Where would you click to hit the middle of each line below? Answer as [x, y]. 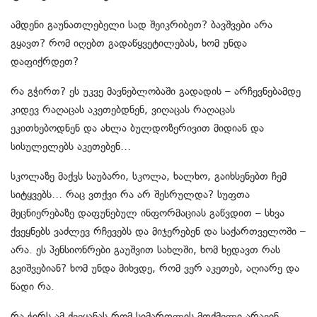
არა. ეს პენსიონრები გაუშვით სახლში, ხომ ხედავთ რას [145, 250]
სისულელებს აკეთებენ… [71, 147]
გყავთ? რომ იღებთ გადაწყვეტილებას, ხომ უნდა [129, 44]
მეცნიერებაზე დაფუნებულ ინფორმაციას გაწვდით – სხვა [148, 213]
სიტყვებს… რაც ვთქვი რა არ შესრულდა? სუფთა [130, 195]
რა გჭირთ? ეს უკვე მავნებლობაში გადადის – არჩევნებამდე [156, 92]
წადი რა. [33, 287]
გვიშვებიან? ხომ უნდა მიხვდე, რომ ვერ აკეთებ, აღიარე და [155, 269]
